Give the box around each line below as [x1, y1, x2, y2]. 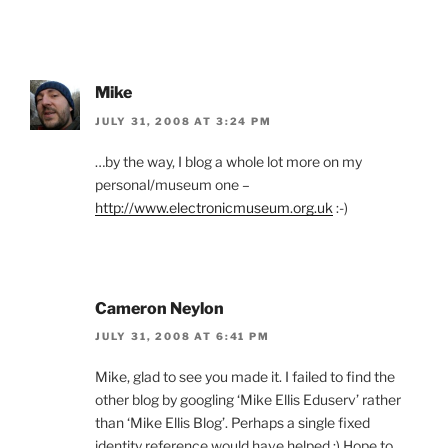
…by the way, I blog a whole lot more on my [95, 152, 362, 170]
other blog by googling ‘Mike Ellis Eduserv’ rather [95, 391, 401, 409]
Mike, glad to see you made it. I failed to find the [95, 368, 395, 386]
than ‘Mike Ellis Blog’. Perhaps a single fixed [95, 414, 370, 432]
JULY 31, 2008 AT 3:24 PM [95, 114, 272, 127]
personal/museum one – [95, 175, 250, 193]
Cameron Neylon [95, 298, 224, 318]
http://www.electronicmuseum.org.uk [95, 198, 333, 216]
